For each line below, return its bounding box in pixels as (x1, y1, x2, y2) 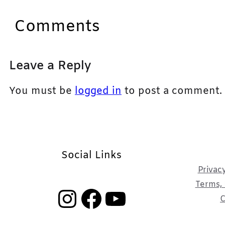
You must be (9, 85, 75, 98)
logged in (75, 85, 122, 98)
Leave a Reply (9, 58, 91, 74)
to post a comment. (122, 85, 222, 98)
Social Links (61, 149, 122, 163)
